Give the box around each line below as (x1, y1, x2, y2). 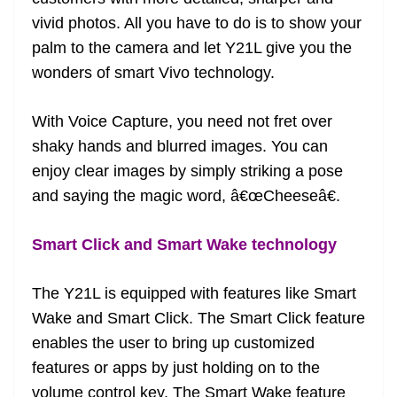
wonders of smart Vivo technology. (32, 63, 275, 82)
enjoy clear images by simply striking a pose (32, 161, 343, 180)
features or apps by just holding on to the (32, 358, 320, 377)
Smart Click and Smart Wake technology (32, 235, 337, 253)
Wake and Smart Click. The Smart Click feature (32, 308, 365, 327)
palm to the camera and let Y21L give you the (32, 38, 352, 57)
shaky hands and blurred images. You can (32, 136, 328, 155)
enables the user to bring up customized (32, 333, 315, 352)
